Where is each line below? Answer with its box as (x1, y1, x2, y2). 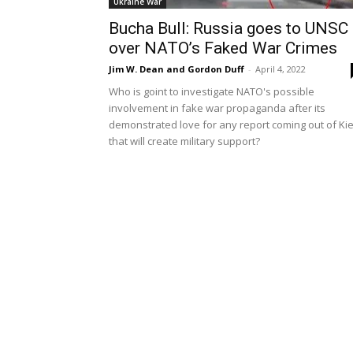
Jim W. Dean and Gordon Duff (109, 63, 244, 75)
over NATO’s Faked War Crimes (109, 39, 337, 58)
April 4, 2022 (255, 63, 306, 75)
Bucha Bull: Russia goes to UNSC (109, 19, 348, 38)
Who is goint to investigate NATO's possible (109, 84, 314, 98)
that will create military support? (109, 134, 260, 148)
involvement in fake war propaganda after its (109, 101, 325, 115)
